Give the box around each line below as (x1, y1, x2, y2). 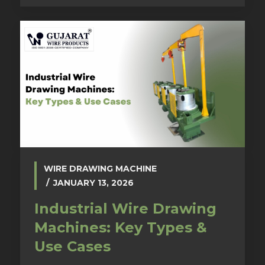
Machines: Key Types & (34, 219, 207, 237)
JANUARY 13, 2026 (53, 177, 134, 189)
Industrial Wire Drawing (34, 200, 216, 218)
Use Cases (34, 238, 111, 256)
